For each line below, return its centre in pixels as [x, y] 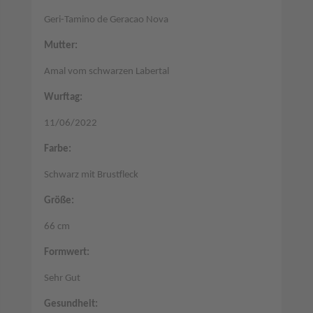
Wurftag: [63, 97]
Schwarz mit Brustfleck [91, 175]
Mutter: [60, 45]
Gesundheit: [71, 304]
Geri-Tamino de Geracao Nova [106, 20]
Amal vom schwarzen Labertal [106, 71]
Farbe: [57, 149]
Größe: [59, 201]
